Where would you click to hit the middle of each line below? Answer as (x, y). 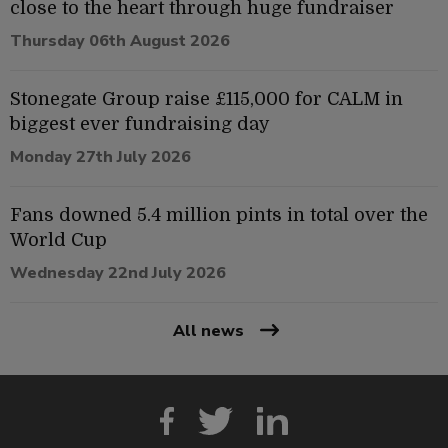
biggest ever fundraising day (140, 123)
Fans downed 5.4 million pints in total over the (219, 214)
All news (208, 330)
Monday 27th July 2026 (100, 156)
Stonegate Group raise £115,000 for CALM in (206, 98)
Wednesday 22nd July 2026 (118, 272)
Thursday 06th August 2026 (120, 40)
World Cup (58, 239)
